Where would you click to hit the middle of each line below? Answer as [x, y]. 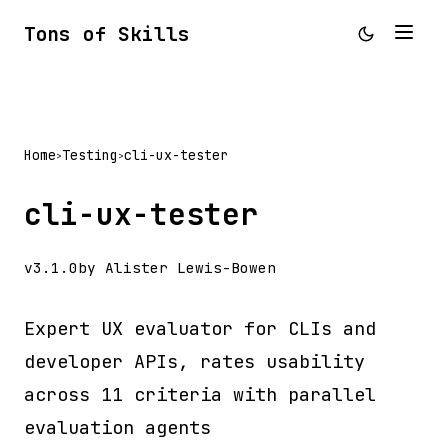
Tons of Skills [107, 33]
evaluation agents [117, 427]
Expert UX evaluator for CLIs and [200, 328]
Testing [90, 155]
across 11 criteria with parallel [200, 394]
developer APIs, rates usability [194, 361]
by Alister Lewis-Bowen [177, 267]
